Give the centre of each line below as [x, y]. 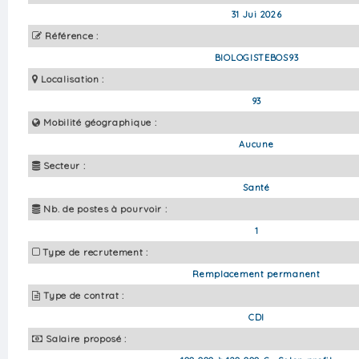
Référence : [72, 35]
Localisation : [73, 79]
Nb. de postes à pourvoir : [105, 208]
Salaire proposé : [87, 338]
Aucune [256, 144]
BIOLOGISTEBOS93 [256, 57]
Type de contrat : [84, 295]
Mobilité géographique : [100, 122]
